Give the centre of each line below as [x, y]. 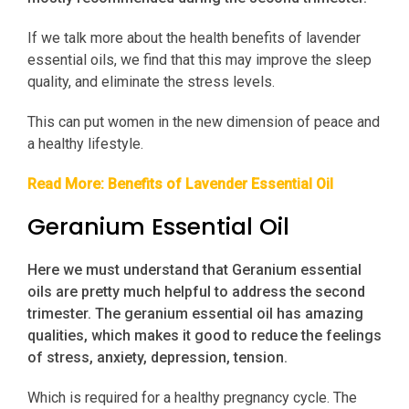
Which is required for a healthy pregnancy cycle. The [192, 398]
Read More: [68, 184]
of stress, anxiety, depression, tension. [159, 358]
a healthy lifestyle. [85, 144]
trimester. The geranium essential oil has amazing [195, 314]
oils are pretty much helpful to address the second [196, 292]
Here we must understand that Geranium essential [194, 270]
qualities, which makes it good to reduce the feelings [204, 336]
